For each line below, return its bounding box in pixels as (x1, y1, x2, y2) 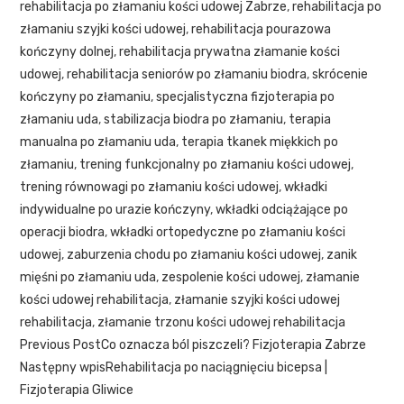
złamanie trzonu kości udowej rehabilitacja (97, 314, 346, 330)
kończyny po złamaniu (20, 88, 151, 105)
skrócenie (312, 66, 369, 82)
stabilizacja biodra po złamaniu (104, 111, 284, 127)
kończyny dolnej (20, 43, 115, 60)
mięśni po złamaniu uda (20, 269, 157, 285)
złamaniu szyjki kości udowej (20, 21, 187, 37)
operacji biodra (20, 224, 106, 240)
